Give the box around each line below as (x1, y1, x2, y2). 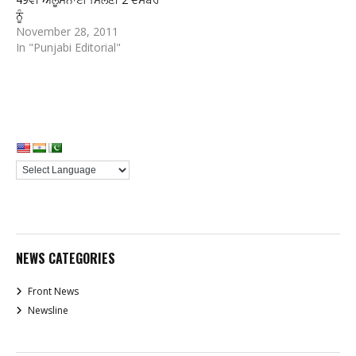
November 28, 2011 (16, 24, 118, 40)
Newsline (28, 304, 68, 318)
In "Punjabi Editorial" (16, 40, 121, 56)
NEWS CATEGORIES (16, 249, 115, 269)
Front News (28, 284, 79, 299)
